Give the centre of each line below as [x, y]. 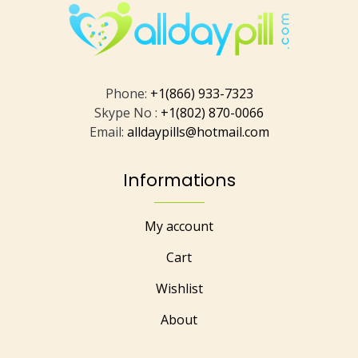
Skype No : [127, 113]
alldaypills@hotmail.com [198, 132]
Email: [108, 132]
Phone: [127, 94]
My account [179, 227]
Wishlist [179, 289]
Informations [179, 181]
